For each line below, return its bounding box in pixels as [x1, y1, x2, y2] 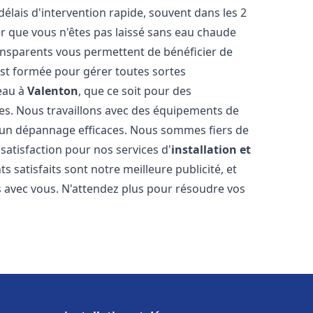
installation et [171, 142, 252, 157]
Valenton [27, 83, 79, 99]
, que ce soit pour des [78, 83, 192, 99]
